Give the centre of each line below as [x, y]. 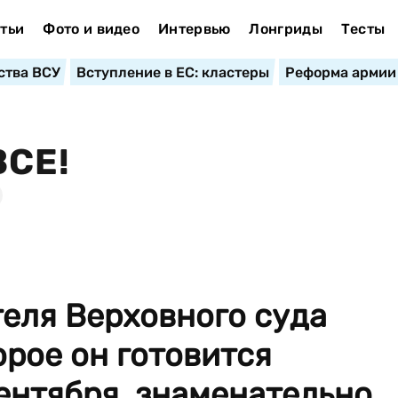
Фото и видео [92, 29]
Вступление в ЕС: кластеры [172, 72]
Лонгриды [286, 29]
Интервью [194, 29]
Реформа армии [340, 72]
